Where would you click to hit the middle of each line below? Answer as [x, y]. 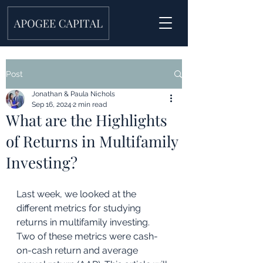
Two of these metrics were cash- [87, 236]
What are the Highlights [87, 120]
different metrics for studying [80, 208]
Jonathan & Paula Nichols [73, 94]
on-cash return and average [78, 250]
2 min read [90, 104]
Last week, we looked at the [77, 194]
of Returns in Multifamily [92, 141]
